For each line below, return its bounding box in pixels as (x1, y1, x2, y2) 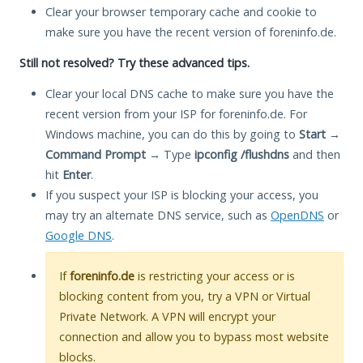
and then (289, 146, 340, 162)
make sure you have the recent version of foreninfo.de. (45, 23, 336, 40)
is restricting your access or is (135, 267, 295, 284)
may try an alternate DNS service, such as (45, 207, 271, 223)
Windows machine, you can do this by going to (45, 126, 299, 142)
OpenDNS (271, 207, 324, 223)
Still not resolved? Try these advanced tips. (19, 54, 250, 70)
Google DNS (45, 227, 112, 243)
